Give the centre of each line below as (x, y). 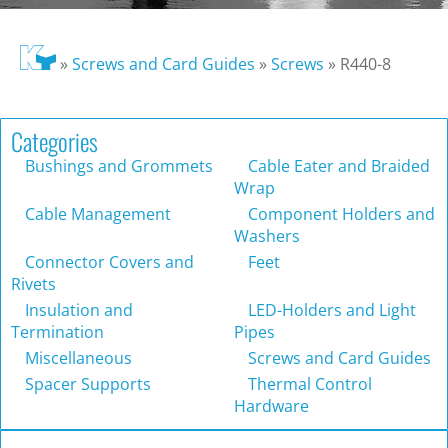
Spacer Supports (86, 384)
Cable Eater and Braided (337, 166)
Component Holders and (339, 214)
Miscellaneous (76, 358)
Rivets (33, 284)
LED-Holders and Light (330, 310)
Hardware (271, 406)
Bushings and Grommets (117, 166)
